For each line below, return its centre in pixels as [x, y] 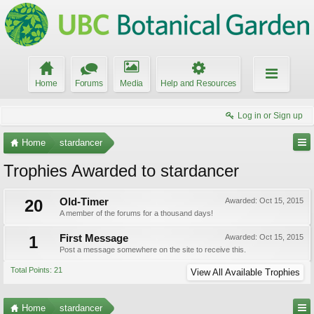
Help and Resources [198, 83]
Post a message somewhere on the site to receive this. [153, 250]
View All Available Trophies [245, 272]
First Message [94, 238]
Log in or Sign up [270, 116]
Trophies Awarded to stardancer [121, 171]
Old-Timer [84, 202]
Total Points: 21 [36, 270]
